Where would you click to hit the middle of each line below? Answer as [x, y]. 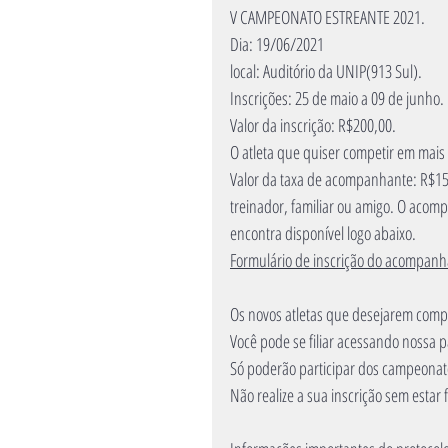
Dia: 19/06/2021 [277, 44]
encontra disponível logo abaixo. [323, 233]
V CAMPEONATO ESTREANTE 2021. [327, 17]
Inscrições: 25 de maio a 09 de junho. [337, 98]
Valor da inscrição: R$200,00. [314, 125]
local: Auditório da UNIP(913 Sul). [327, 71]
